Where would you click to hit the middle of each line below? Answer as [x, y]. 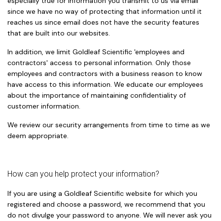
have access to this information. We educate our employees [105, 84]
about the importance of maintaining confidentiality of [97, 95]
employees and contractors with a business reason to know [105, 73]
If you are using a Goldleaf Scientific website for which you [102, 193]
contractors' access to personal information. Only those [99, 62]
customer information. [44, 106]
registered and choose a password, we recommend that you [106, 204]
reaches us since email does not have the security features [103, 22]
